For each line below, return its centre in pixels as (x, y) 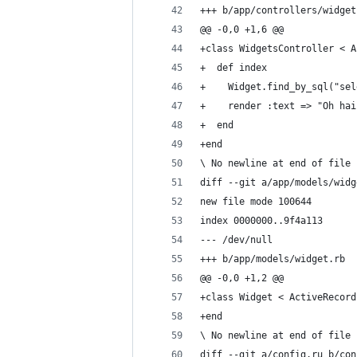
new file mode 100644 (256, 202)
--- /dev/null (236, 240)
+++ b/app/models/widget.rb (273, 259)
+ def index (233, 68)
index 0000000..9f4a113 (261, 221)
